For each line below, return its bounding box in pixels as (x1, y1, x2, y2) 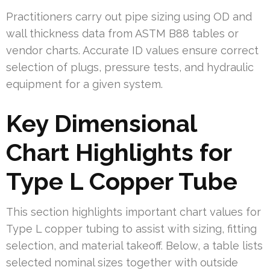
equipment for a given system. (6, 78, 163, 91)
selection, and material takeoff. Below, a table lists (6, 239, 263, 253)
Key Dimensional (6, 109, 196, 138)
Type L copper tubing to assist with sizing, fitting (6, 222, 257, 236)
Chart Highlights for (6, 138, 231, 167)
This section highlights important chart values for (6, 206, 261, 219)
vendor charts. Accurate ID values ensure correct (6, 44, 259, 57)
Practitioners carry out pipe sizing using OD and (6, 10, 252, 24)
